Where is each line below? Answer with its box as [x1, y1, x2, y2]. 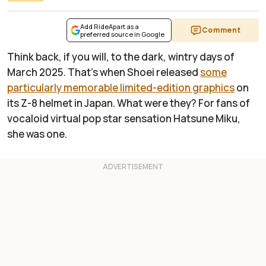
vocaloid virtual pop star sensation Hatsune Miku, [7, 112, 240, 126]
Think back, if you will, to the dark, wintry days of [7, 50, 235, 64]
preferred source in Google [80, 30, 164, 39]
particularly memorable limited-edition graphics [7, 81, 235, 95]
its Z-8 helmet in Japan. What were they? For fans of [7, 96, 250, 110]
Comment [201, 25, 241, 36]
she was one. [7, 127, 67, 141]
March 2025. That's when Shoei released [7, 65, 200, 80]
